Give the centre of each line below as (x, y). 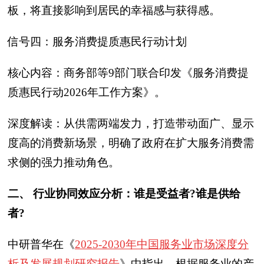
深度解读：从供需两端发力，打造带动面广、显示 (131, 123)
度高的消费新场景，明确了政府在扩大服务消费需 (131, 143)
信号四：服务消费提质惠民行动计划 (97, 42)
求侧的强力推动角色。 (64, 162)
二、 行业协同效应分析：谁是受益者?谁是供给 (124, 194)
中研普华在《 (41, 244)
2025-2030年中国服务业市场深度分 (162, 244)
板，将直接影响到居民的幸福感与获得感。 (114, 10)
